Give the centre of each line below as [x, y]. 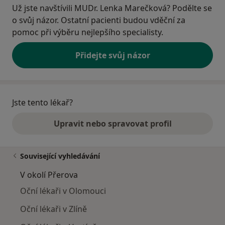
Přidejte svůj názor [113, 55]
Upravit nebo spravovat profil [113, 124]
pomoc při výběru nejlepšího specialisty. [88, 32]
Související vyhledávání [60, 156]
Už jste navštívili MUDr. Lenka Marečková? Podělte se [112, 8]
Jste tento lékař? [42, 103]
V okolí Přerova [49, 175]
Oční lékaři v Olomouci [63, 191]
